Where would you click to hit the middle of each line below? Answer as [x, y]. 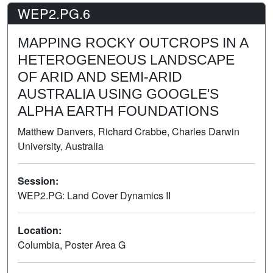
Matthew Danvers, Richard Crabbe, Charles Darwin [129, 131]
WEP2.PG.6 [54, 13]
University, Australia [61, 146]
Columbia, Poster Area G [72, 244]
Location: [40, 230]
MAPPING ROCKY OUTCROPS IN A [133, 42]
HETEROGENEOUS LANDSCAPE [126, 59]
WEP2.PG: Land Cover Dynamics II [94, 195]
